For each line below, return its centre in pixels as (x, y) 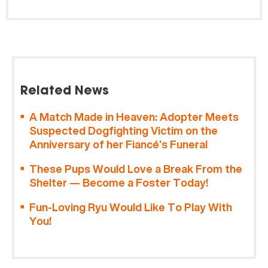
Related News (65, 91)
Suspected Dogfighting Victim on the (124, 130)
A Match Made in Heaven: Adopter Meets (134, 117)
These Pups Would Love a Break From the (136, 169)
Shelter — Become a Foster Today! (119, 182)
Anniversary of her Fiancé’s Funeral (118, 144)
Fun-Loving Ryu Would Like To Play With (131, 207)
